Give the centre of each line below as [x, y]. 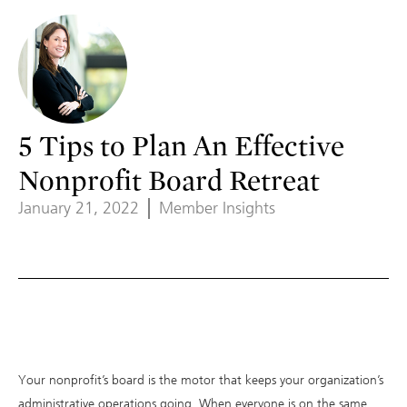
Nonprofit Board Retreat [169, 181]
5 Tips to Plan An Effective [181, 147]
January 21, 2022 [79, 208]
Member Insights [217, 208]
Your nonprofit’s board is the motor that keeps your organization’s [201, 380]
